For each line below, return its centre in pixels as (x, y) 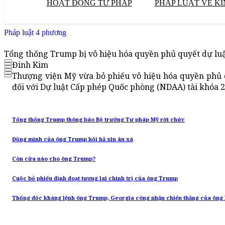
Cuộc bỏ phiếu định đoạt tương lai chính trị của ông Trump (95, 179)
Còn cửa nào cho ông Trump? (54, 159)
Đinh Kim (30, 65)
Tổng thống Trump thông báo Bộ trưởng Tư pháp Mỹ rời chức (98, 120)
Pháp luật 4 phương (35, 32)
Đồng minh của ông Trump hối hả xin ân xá (73, 139)
